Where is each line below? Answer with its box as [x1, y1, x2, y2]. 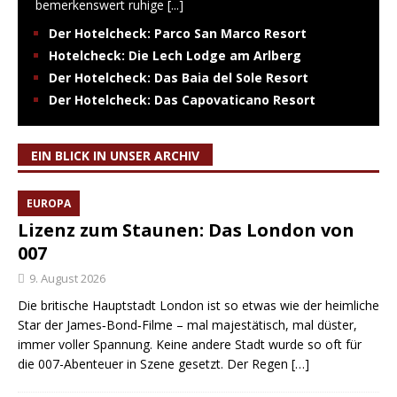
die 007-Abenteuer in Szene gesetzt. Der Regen [18, 355, 292, 373]
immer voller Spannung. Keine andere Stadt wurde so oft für [18, 336, 362, 354]
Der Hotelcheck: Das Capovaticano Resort [49, 91, 315, 109]
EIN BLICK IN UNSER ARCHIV [31, 147, 199, 165]
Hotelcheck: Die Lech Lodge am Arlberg [49, 47, 301, 65]
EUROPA [27, 196, 71, 212]
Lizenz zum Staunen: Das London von [18, 218, 354, 243]
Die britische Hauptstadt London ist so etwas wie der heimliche [18, 297, 379, 315]
